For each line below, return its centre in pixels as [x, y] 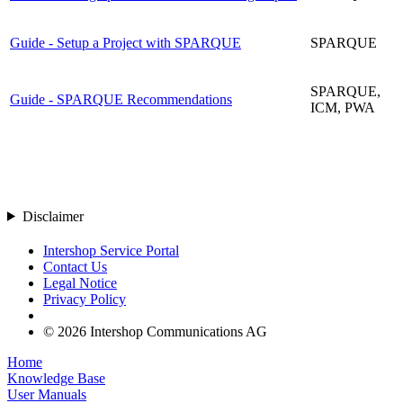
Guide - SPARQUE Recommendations [121, 99]
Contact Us [75, 266]
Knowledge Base [56, 378]
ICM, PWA [343, 107]
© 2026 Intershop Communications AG [155, 331]
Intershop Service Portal [111, 250]
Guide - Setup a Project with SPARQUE [125, 42]
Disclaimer [53, 216]
